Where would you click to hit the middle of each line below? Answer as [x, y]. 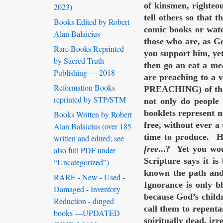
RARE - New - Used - [89, 177]
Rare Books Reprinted [89, 49]
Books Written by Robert [93, 114]
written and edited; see [89, 138]
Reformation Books [84, 88]
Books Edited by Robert [92, 22]
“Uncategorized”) [81, 162]
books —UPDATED [87, 213]
